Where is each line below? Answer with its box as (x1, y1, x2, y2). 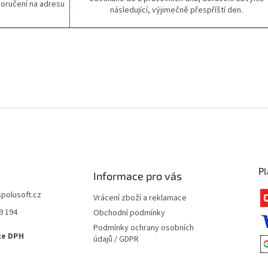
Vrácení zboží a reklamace (93, 191, 187, 204)
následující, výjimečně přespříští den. (110, 4, 243, 16)
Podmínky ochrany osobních (93, 221, 194, 234)
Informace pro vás (93, 169, 182, 182)
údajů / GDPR (93, 233, 139, 245)
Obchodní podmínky (93, 206, 165, 219)
